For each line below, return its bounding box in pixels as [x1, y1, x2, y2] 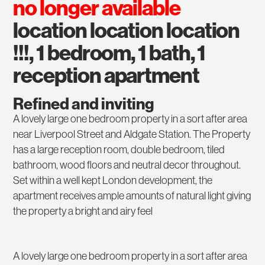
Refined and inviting [13, 93, 154, 114]
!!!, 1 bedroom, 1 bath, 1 [13, 39, 206, 66]
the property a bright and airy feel [13, 204, 153, 218]
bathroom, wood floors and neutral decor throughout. [13, 158, 241, 172]
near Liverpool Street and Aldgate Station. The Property [13, 127, 251, 141]
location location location [13, 17, 240, 44]
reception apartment [13, 62, 199, 89]
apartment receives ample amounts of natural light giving [13, 189, 251, 203]
